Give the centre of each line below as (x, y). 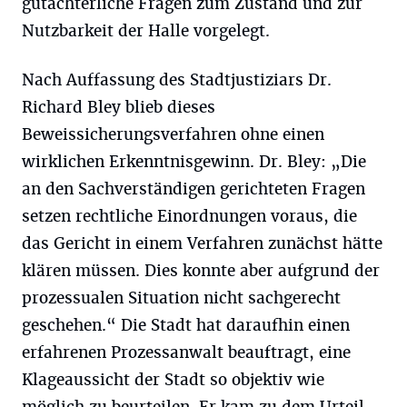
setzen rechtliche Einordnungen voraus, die (189, 216)
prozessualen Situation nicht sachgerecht (181, 298)
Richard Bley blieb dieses (119, 107)
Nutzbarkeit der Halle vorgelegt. (146, 31)
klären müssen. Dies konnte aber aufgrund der (201, 271)
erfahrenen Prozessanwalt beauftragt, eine (186, 352)
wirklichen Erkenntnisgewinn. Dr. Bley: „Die (194, 162)
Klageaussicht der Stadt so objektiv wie (173, 380)
